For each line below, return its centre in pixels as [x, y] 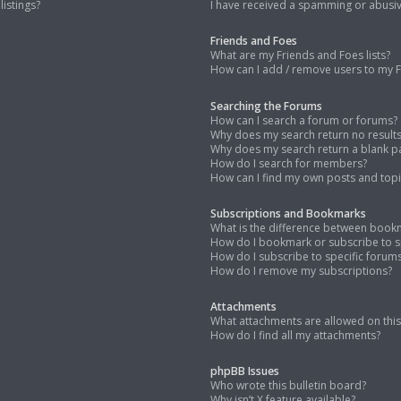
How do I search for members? [289, 163]
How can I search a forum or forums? [304, 120]
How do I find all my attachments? [296, 335]
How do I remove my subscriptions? [302, 270]
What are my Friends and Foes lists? [301, 55]
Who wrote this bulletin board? [289, 386]
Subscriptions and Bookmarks [289, 213]
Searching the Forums [267, 106]
